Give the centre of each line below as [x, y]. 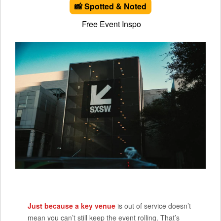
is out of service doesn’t [153, 206]
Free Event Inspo [110, 24]
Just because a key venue [72, 206]
